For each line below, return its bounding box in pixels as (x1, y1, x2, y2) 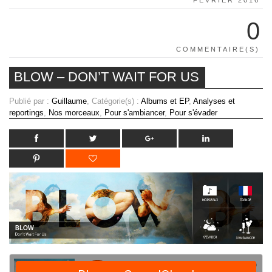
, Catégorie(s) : (87, 96, 141, 106)
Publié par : (9, 96, 52, 106)
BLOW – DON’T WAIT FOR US (14, 69, 199, 84)
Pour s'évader (169, 107, 217, 117)
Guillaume (52, 96, 87, 106)
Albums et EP (141, 96, 189, 106)
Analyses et (193, 96, 235, 106)
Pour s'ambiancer (104, 107, 165, 117)
